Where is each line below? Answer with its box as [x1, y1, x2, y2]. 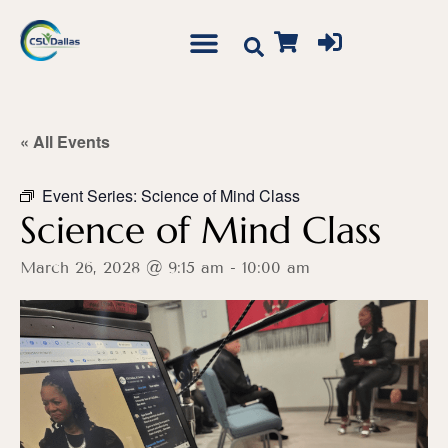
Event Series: [42, 184, 141, 207]
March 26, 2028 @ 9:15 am [20, 258, 224, 277]
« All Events [20, 130, 110, 153]
